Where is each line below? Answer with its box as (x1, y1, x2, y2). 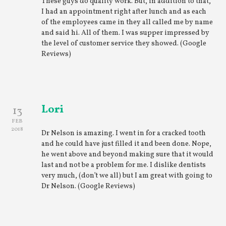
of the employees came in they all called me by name (41, 18, 213, 27)
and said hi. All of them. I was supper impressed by (41, 28, 210, 38)
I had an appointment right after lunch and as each (41, 7, 207, 17)
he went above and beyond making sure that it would (41, 150, 214, 159)
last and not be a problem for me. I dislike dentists (41, 160, 206, 170)
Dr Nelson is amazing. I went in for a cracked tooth (41, 129, 206, 138)
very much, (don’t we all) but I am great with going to (41, 171, 213, 181)
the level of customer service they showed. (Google (41, 39, 207, 48)
